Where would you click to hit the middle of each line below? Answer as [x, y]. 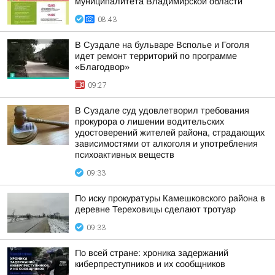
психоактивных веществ [125, 155]
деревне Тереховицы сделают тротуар [155, 209]
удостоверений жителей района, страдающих [170, 133]
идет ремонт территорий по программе [156, 56]
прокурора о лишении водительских [149, 122]
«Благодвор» [102, 67]
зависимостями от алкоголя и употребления [166, 144]
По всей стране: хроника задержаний [152, 253]
